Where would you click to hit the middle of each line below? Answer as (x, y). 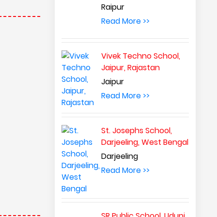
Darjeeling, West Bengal (145, 142)
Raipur (113, 7)
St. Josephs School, (137, 131)
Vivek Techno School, (141, 56)
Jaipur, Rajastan (131, 68)
